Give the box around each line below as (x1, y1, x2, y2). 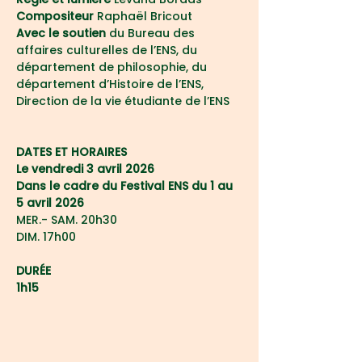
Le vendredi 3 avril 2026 (16, 161, 158, 177)
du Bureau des (106, 25, 198, 41)
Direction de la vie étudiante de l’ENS (16, 93, 229, 109)
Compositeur (16, 8, 97, 24)
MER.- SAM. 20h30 (16, 212, 117, 228)
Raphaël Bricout (97, 8, 192, 24)
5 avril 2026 (16, 195, 84, 211)
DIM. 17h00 (16, 229, 76, 245)
